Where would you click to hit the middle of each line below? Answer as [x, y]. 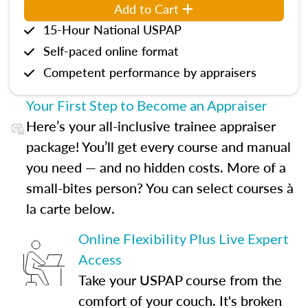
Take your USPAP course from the [180, 280]
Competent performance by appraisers [150, 72]
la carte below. [70, 208]
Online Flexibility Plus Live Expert [184, 239]
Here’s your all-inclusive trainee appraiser [151, 126]
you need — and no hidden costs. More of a [156, 167]
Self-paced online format [111, 51]
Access [100, 259]
